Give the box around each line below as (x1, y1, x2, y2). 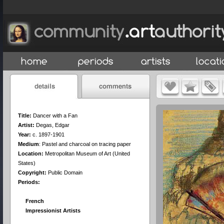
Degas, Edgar (36, 122, 69, 128)
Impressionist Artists (25, 207, 80, 213)
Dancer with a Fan (33, 112, 77, 118)
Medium (18, 141, 39, 147)
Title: (18, 112, 31, 118)
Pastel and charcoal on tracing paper (42, 141, 131, 147)
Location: (18, 150, 43, 156)
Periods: (18, 179, 40, 185)
